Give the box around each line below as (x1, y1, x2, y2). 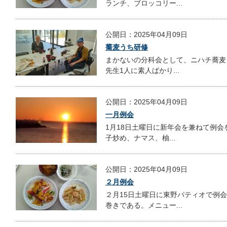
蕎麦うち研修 (105, 43, 148, 51)
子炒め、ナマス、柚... (105, 133, 175, 142)
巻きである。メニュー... (105, 201, 182, 209)
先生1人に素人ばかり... (105, 66, 179, 74)
